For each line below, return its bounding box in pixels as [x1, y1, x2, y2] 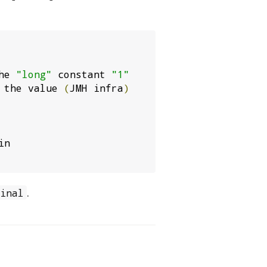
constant [52, 67, 111, 80]
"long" [16, 67, 52, 80]
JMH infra [70, 81, 123, 94]
